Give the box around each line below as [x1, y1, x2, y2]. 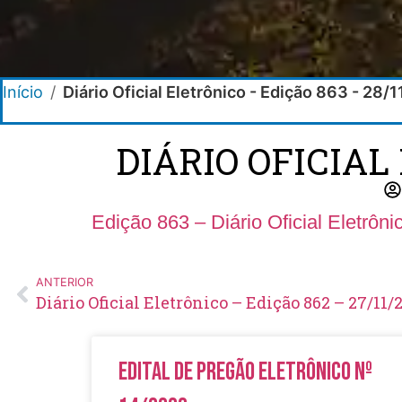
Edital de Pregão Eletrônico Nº [118, 356, 372, 387]
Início [3, 82, 43, 101]
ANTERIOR [36, 275, 93, 289]
